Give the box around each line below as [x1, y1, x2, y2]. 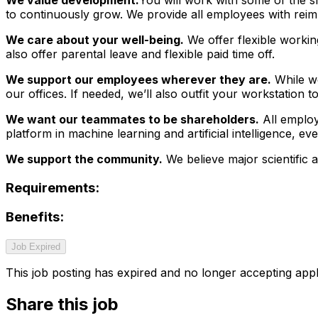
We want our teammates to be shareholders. [6, 111, 259, 126]
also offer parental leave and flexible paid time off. [6, 46, 275, 61]
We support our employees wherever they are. [6, 72, 271, 87]
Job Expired [11, 241, 60, 252]
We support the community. [6, 151, 163, 166]
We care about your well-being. [6, 32, 184, 47]
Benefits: [6, 209, 64, 226]
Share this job [6, 293, 119, 314]
